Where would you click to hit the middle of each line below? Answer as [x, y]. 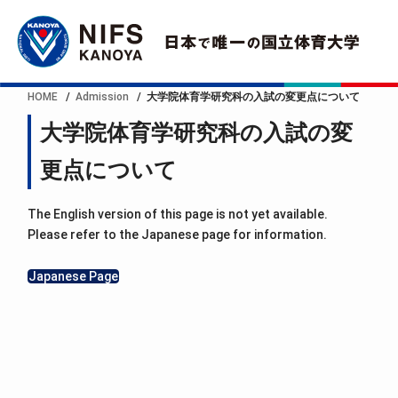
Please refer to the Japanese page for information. [178, 235]
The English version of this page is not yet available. [178, 215]
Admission [103, 96]
